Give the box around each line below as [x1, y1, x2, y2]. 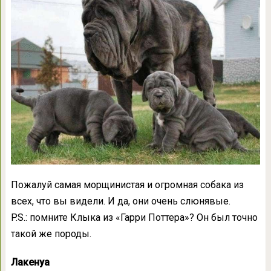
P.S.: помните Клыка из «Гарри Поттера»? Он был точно [10, 211, 258, 223]
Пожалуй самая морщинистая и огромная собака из [10, 178, 244, 191]
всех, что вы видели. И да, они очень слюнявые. [10, 195, 230, 207]
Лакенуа [10, 256, 50, 268]
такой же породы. [10, 227, 91, 240]
